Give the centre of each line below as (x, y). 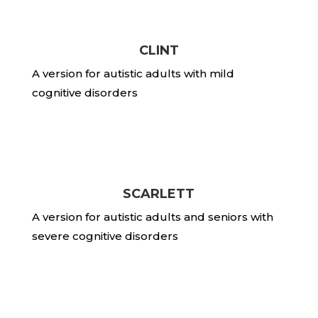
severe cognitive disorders (105, 236)
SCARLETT (159, 194)
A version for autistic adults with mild (133, 73)
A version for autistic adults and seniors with (152, 217)
